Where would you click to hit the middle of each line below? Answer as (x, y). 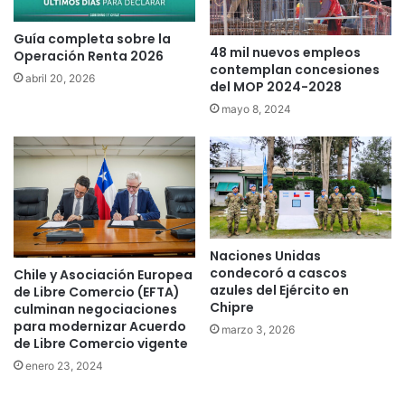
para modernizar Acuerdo (100, 327)
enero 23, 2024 (64, 366)
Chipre (232, 308)
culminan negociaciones (95, 310)
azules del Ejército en (279, 291)
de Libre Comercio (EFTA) (97, 292)
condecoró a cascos (278, 273)
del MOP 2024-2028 (276, 87)
